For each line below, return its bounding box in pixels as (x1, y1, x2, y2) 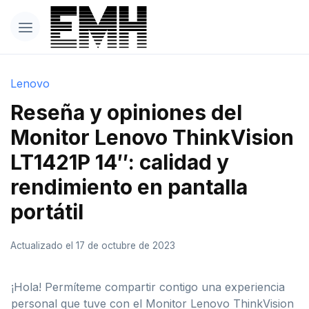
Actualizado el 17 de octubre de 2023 (10, 239, 175, 251)
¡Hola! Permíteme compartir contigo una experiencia (11, 279, 285, 294)
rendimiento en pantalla (10, 174, 248, 199)
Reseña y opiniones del (10, 99, 242, 125)
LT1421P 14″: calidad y (10, 149, 229, 175)
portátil (10, 199, 83, 224)
